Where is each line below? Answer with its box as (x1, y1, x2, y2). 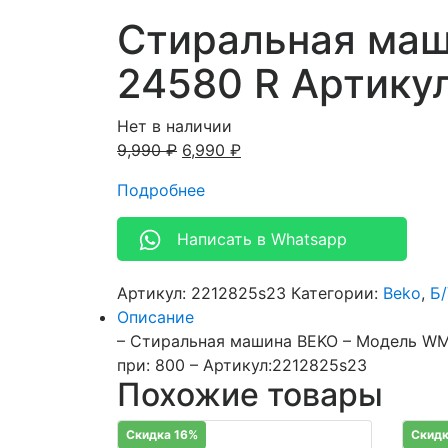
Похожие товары (117, 374, 383, 414)
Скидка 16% (126, 426, 198, 442)
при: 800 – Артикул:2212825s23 (117, 354, 367, 375)
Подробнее (117, 179, 205, 200)
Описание (117, 306, 194, 327)
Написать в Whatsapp (177, 228, 347, 249)
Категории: (291, 282, 383, 303)
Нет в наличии (117, 115, 232, 136)
